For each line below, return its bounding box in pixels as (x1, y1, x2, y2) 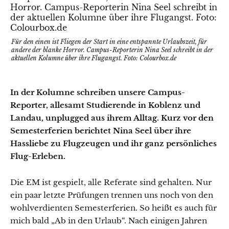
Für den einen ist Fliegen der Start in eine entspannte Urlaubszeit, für (11, 38, 207, 45)
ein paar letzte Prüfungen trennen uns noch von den (10, 190, 213, 200)
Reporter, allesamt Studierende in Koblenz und (10, 100, 200, 110)
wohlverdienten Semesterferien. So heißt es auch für (10, 203, 217, 213)
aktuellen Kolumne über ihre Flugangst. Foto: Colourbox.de (11, 54, 176, 62)
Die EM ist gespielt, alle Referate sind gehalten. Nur (10, 177, 212, 187)
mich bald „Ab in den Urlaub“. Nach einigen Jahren (10, 216, 207, 225)
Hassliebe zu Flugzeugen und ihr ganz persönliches (10, 139, 217, 148)
